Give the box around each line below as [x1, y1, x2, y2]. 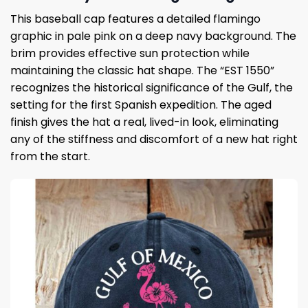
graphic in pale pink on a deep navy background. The [10, 27, 296, 44]
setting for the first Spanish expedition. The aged [10, 96, 272, 113]
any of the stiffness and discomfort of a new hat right [10, 131, 298, 147]
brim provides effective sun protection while [10, 45, 250, 61]
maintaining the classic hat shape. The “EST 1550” [10, 62, 274, 78]
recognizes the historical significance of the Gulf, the [10, 79, 293, 96]
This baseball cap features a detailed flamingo [10, 10, 261, 27]
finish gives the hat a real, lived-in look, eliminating [10, 113, 278, 130]
